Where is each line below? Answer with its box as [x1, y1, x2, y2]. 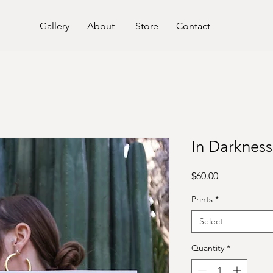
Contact [176, 20, 210, 32]
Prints [191, 194, 213, 205]
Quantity [191, 243, 224, 253]
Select [199, 216, 223, 227]
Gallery [39, 20, 69, 32]
